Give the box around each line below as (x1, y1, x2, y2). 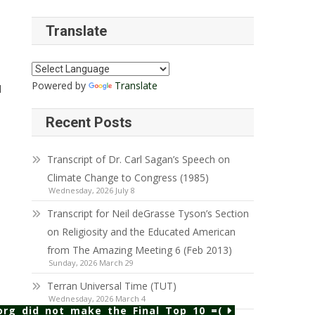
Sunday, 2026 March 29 (49, 257, 134, 268)
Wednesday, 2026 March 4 (49, 293, 146, 304)
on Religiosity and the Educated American (47, 225, 236, 238)
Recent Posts (46, 114, 133, 131)
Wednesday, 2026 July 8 (49, 185, 136, 195)
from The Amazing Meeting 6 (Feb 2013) (47, 243, 233, 257)
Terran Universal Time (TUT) (47, 279, 177, 292)
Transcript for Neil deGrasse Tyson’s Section (47, 207, 250, 220)
